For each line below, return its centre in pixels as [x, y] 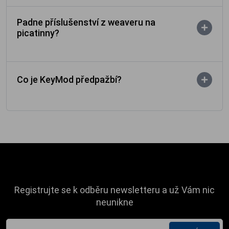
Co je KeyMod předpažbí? [69, 80]
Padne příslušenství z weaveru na [86, 22]
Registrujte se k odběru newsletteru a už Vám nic [114, 190]
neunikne [114, 202]
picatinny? [38, 33]
